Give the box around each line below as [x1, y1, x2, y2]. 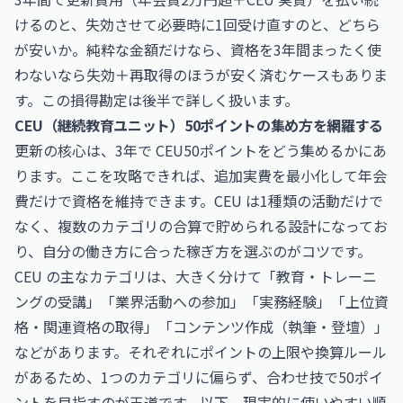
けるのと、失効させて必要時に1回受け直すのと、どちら [14, 13, 381, 35]
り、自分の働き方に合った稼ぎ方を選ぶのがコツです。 [14, 240, 372, 262]
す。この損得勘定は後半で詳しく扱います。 [14, 89, 299, 111]
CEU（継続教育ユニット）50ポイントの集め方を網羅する [14, 114, 384, 136]
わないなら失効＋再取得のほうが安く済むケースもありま [14, 64, 388, 85]
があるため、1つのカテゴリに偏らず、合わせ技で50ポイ [14, 366, 383, 388]
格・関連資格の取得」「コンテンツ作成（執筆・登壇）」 [14, 316, 389, 337]
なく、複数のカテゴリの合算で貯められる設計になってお [14, 215, 388, 237]
